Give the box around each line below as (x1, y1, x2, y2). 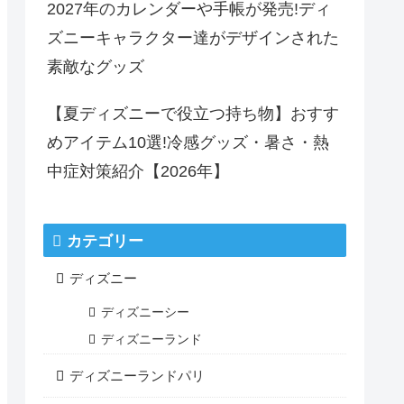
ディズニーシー (101, 306, 189, 320)
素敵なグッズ (47, 58, 144, 76)
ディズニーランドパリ (69, 368, 205, 384)
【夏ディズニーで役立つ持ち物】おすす (47, 105, 339, 123)
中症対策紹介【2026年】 (47, 162, 229, 180)
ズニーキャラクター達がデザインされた (47, 29, 339, 47)
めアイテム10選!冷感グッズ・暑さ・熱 (47, 133, 329, 151)
